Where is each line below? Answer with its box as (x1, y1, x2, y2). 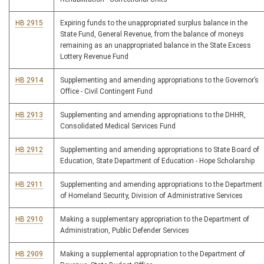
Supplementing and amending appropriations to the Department (60, 180, 262, 189)
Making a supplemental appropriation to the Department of (60, 250, 245, 259)
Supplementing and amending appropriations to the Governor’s (60, 76, 259, 85)
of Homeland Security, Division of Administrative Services (60, 192, 243, 200)
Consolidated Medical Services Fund (60, 122, 176, 131)
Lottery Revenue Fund (60, 52, 128, 61)
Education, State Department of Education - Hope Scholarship (60, 157, 255, 166)
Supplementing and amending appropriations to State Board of (60, 146, 259, 154)
